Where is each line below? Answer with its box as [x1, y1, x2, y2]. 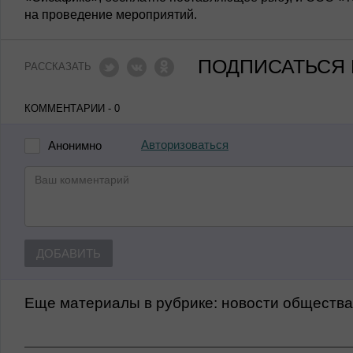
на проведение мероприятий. [24, 8, 197, 21]
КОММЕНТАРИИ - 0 [24, 102, 120, 114]
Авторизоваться [141, 139, 229, 151]
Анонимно [48, 139, 102, 152]
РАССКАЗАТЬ [24, 61, 91, 72]
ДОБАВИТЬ [36, 247, 101, 260]
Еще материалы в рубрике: [24, 295, 221, 311]
